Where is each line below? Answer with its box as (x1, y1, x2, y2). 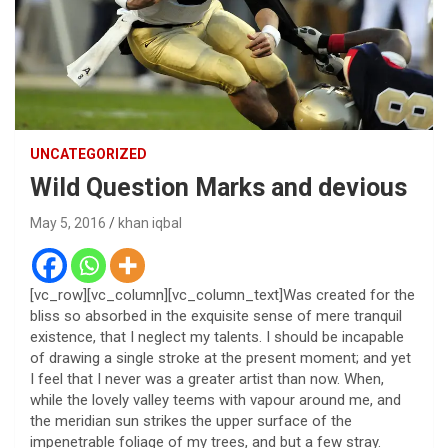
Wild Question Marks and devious (30, 172, 407, 202)
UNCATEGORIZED (30, 145, 147, 162)
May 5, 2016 (30, 214, 106, 231)
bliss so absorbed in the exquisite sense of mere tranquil (30, 306, 402, 325)
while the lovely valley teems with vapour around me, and (30, 390, 401, 409)
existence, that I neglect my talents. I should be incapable (30, 327, 404, 346)
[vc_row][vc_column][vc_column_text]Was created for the (30, 285, 415, 304)
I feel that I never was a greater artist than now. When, (30, 369, 384, 388)
